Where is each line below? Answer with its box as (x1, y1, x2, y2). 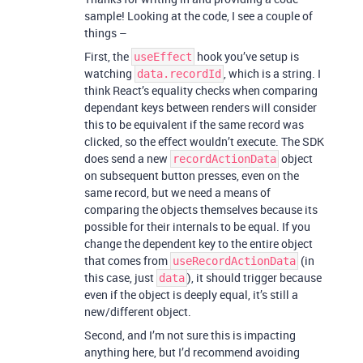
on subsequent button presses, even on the (84, 168, 299, 183)
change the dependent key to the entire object (84, 236, 313, 251)
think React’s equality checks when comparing (84, 83, 318, 98)
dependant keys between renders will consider (84, 100, 317, 115)
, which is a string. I (224, 66, 321, 81)
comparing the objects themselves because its (84, 202, 318, 217)
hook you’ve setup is (194, 49, 299, 64)
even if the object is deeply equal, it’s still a (84, 287, 298, 302)
